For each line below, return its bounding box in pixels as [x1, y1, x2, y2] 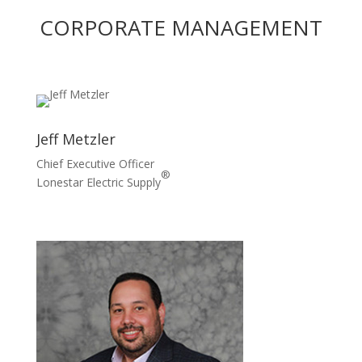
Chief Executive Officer [36, 156, 154, 171]
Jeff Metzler [36, 129, 116, 149]
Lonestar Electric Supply [36, 175, 161, 190]
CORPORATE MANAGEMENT [39, 13, 322, 42]
